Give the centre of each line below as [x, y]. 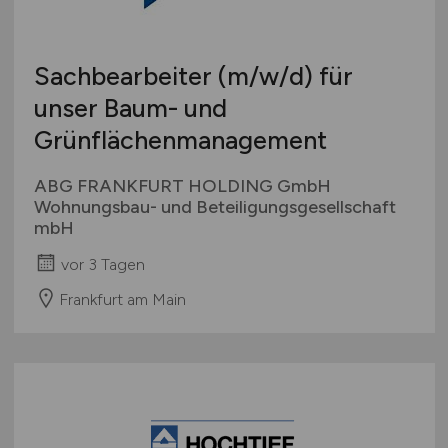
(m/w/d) [265, 76]
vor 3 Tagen [102, 264]
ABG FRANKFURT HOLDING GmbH [182, 186]
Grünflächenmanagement [180, 140]
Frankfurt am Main [122, 299]
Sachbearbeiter [125, 76]
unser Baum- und [130, 108]
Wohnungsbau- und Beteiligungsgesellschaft [214, 207]
